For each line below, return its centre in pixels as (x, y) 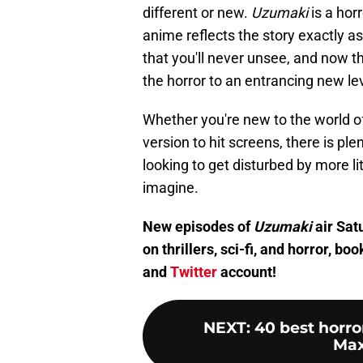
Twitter (194, 271)
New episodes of (198, 226)
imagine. (171, 187)
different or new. (197, 12)
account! (247, 271)
